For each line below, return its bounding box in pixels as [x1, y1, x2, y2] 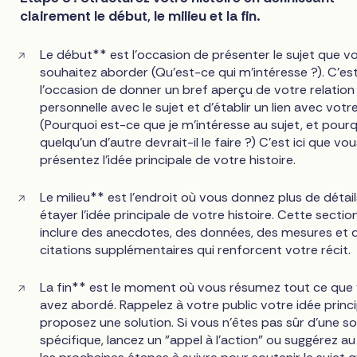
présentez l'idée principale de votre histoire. [40, 151, 296, 168]
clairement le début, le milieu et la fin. [20, 7, 261, 25]
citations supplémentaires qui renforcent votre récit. [40, 241, 351, 258]
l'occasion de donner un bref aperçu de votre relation [40, 80, 355, 98]
